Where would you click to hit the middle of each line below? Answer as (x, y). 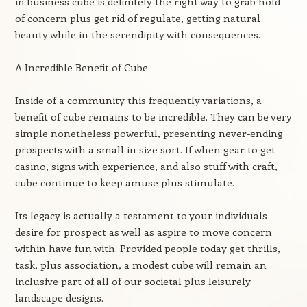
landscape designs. (59, 297)
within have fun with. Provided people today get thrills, (147, 248)
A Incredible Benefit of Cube (81, 67)
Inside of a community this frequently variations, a (138, 100)
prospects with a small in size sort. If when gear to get (145, 149)
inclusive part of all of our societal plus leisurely (133, 281)
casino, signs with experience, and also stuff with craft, (146, 166)
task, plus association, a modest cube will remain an (140, 265)
